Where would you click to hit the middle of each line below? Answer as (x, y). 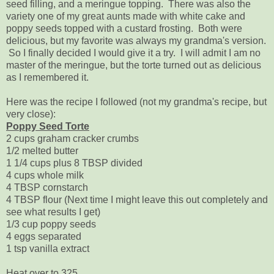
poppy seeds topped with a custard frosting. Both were (124, 28)
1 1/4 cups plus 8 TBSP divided (74, 163)
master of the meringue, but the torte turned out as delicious (134, 65)
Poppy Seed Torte (48, 126)
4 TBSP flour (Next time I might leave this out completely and (137, 199)
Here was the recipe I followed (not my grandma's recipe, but (136, 102)
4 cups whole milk (45, 175)
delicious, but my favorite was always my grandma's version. (136, 40)
